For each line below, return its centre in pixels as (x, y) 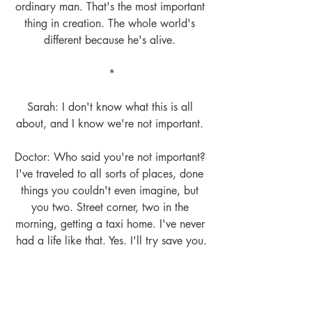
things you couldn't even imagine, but (111, 191)
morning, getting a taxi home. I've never (111, 224)
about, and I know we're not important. (111, 124)
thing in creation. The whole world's (111, 24)
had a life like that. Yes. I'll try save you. (111, 241)
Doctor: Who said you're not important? (111, 157)
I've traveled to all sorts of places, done (111, 174)
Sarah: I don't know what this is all (111, 107)
